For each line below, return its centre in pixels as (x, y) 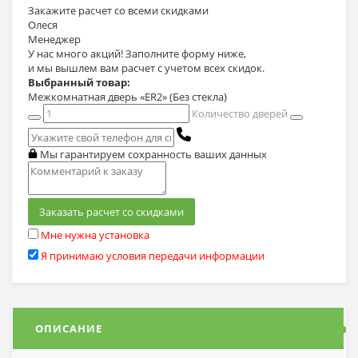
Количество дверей (239, 113)
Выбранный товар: (79, 82)
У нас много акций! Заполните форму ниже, (137, 53)
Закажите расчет (71, 10)
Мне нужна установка (95, 235)
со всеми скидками (161, 10)
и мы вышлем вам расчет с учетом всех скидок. (146, 68)
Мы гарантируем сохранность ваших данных (152, 154)
